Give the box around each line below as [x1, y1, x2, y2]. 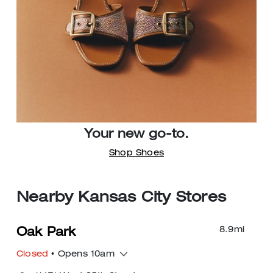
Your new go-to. [84, 129, 189, 141]
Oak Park [16, 227, 76, 239]
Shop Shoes [109, 149, 164, 158]
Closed [16, 250, 49, 259]
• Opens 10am [48, 250, 115, 259]
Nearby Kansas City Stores [16, 191, 226, 206]
